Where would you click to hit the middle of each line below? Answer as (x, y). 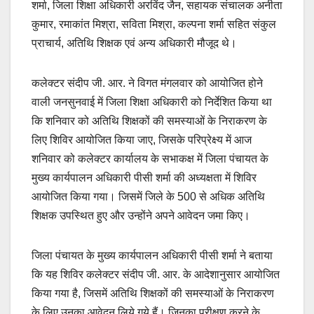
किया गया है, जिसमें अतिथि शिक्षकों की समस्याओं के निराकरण (153, 294)
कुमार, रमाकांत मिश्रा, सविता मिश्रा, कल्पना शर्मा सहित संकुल (154, 25)
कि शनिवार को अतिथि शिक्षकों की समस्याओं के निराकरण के (149, 121)
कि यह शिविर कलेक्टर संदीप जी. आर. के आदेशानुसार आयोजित (156, 275)
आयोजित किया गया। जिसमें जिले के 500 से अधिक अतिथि (148, 197)
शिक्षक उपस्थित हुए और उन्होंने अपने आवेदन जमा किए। (141, 216)
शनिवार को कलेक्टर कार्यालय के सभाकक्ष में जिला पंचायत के (150, 159)
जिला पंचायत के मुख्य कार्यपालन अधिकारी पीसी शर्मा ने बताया (152, 256)
